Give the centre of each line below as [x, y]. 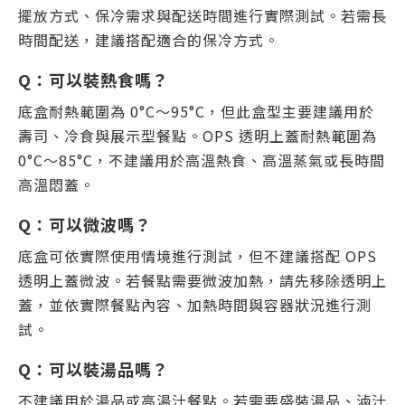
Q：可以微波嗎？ [85, 224]
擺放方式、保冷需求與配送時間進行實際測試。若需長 [202, 15]
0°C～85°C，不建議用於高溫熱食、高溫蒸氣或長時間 [202, 160]
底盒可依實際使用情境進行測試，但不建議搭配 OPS [198, 256]
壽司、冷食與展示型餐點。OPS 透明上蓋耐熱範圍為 [198, 136]
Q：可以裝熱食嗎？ [94, 80]
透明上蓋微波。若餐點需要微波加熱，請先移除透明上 [202, 280]
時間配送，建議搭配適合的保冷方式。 [149, 40]
